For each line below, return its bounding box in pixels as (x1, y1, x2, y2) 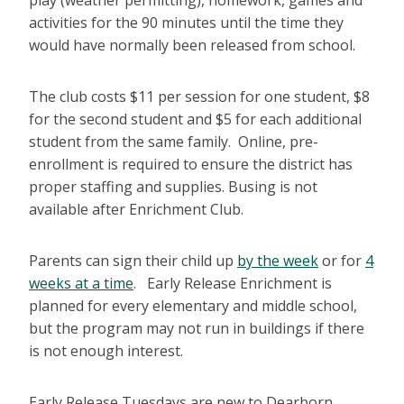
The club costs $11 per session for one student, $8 (29, 87, 370, 107)
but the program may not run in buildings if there (29, 318, 364, 339)
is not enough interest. (29, 341, 183, 362)
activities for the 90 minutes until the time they (29, 13, 344, 33)
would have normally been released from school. (29, 35, 355, 56)
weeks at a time (29, 273, 133, 294)
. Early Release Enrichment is (133, 273, 332, 294)
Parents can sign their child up (29, 251, 237, 271)
